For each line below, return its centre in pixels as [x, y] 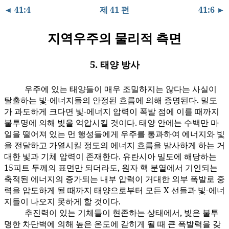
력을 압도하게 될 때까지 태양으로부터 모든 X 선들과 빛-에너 [114, 190]
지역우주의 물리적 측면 [114, 38]
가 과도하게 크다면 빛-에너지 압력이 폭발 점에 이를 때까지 [112, 112]
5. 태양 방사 [114, 64]
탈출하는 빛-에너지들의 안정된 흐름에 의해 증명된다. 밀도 [111, 100]
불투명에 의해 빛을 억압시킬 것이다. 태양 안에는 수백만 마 [111, 123]
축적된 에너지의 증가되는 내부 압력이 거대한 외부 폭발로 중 [114, 179]
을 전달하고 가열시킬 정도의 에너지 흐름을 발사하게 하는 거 [114, 145]
